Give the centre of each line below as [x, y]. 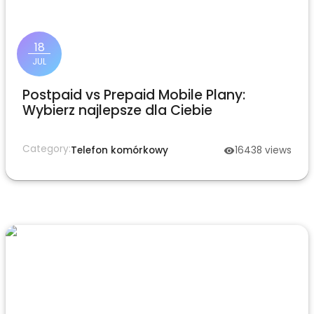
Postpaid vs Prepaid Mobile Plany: [134, 95]
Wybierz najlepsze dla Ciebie [117, 110]
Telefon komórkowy [120, 150]
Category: [47, 149]
